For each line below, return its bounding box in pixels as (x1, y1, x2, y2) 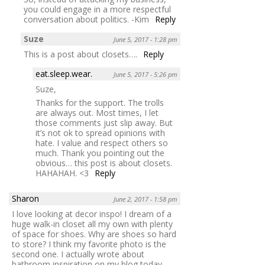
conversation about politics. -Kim (24, 13, 149, 25)
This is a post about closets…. (24, 48, 137, 60)
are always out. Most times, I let (35, 106, 159, 118)
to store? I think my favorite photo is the (12, 238, 166, 250)
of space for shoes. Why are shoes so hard (12, 228, 176, 240)
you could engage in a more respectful (24, 3, 171, 15)
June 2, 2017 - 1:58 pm (114, 194, 177, 203)
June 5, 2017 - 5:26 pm (114, 69, 177, 79)
